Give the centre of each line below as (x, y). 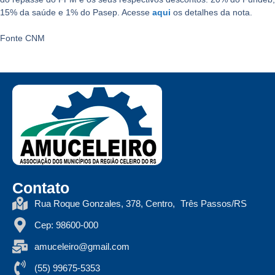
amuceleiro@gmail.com (82, 246)
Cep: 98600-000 (67, 225)
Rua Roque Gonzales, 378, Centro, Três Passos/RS (141, 203)
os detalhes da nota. (211, 13)
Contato (41, 188)
